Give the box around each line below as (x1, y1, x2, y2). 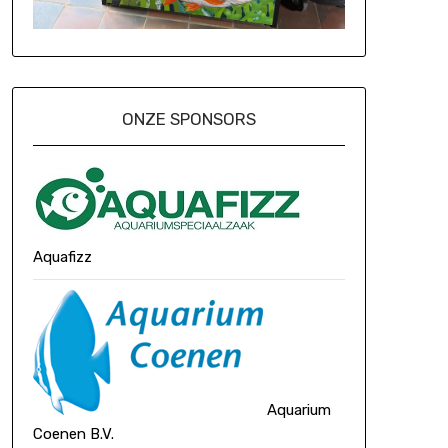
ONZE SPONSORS (121, 108, 256, 129)
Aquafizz (32, 247, 92, 266)
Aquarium (262, 400, 331, 419)
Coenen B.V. (32, 424, 114, 443)
